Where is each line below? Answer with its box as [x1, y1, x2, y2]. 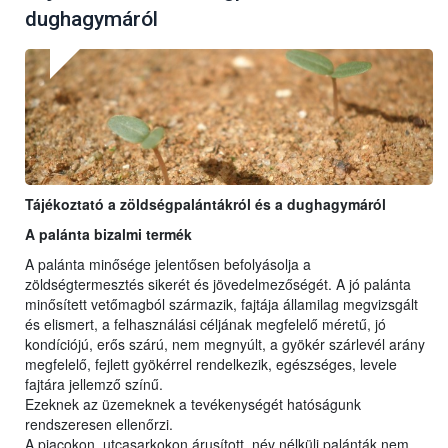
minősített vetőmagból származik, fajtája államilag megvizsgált [25, 294, 418, 315]
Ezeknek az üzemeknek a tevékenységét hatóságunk [25, 394, 361, 415]
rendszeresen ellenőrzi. [25, 414, 173, 435]
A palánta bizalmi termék [25, 224, 192, 245]
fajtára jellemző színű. [25, 374, 163, 395]
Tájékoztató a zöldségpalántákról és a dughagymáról [25, 194, 386, 215]
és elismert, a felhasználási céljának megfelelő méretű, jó [25, 314, 386, 335]
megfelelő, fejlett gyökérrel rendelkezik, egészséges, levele [25, 354, 397, 375]
